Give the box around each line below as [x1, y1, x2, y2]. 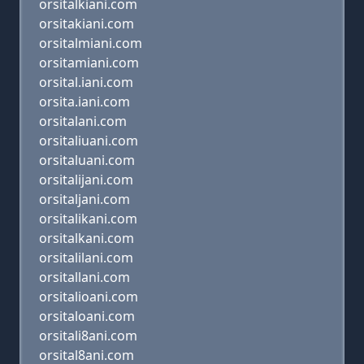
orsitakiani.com [39, 15, 134, 32]
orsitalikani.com [39, 210, 137, 227]
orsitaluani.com [39, 151, 135, 169]
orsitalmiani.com [39, 34, 142, 52]
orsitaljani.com [39, 190, 130, 208]
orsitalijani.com [39, 171, 133, 188]
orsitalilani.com [39, 249, 133, 266]
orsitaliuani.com [39, 132, 138, 149]
